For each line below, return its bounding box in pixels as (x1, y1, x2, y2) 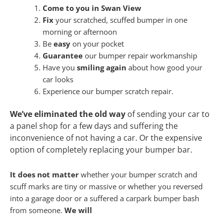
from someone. (10, 205, 64, 215)
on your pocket (70, 39, 124, 49)
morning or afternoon (42, 27, 117, 37)
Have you (42, 62, 77, 73)
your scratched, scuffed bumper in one (53, 15, 187, 25)
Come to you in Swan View (42, 3, 141, 13)
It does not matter (10, 169, 79, 179)
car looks (42, 74, 73, 85)
